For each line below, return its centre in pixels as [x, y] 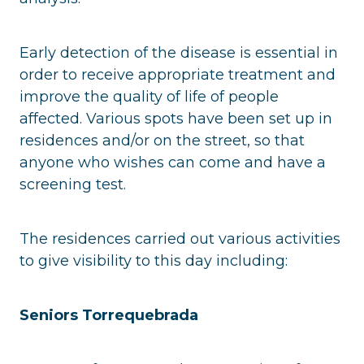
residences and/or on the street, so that [162, 140]
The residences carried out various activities [180, 238]
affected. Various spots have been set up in [176, 118]
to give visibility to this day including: [154, 260]
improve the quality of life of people [149, 96]
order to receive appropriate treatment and [178, 74]
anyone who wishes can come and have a [173, 162]
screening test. [73, 184]
